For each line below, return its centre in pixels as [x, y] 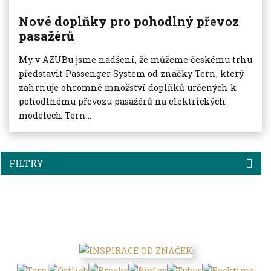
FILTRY [26, 163]
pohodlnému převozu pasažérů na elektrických [122, 101]
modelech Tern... [55, 115]
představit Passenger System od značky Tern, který [131, 73]
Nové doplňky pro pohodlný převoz [129, 21]
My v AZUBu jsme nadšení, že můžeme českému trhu [135, 59]
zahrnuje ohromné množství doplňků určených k [128, 87]
